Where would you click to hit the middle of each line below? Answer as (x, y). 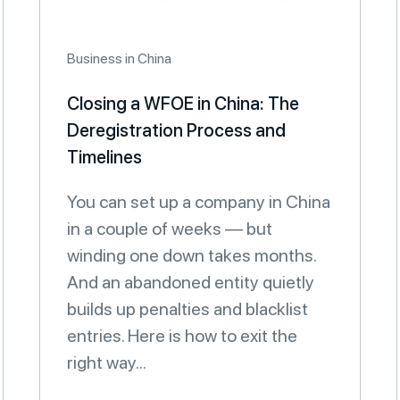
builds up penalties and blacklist (187, 309)
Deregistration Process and (176, 130)
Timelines (104, 157)
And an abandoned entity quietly (191, 282)
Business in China (119, 58)
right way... (107, 362)
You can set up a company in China (199, 202)
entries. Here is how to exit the (182, 336)
